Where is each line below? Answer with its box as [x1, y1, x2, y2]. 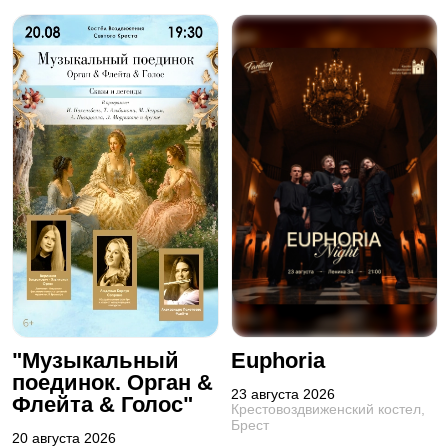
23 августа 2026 [230, 385, 335, 402]
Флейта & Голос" [11, 392, 193, 418]
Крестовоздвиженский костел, [230, 400, 425, 417]
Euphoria [230, 348, 325, 374]
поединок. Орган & [11, 370, 213, 396]
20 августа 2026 [11, 429, 116, 446]
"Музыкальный [11, 348, 179, 374]
